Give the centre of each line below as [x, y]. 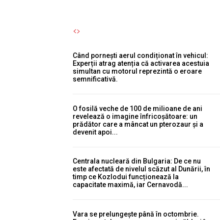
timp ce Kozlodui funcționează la [126, 177]
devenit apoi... [95, 132]
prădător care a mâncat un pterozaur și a [138, 124]
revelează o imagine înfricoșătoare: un [135, 116]
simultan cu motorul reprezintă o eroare [137, 71]
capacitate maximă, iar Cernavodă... [130, 185]
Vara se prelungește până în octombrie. [136, 214]
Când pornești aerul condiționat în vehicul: [140, 55]
